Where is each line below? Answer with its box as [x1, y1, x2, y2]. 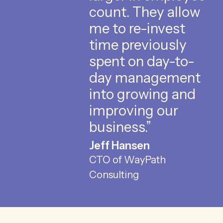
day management [89, 69, 201, 86]
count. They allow [89, 3, 200, 20]
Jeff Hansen [89, 138, 150, 152]
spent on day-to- [89, 52, 195, 70]
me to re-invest [89, 19, 185, 37]
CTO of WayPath [89, 153, 166, 166]
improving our [89, 102, 178, 119]
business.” [89, 118, 151, 135]
